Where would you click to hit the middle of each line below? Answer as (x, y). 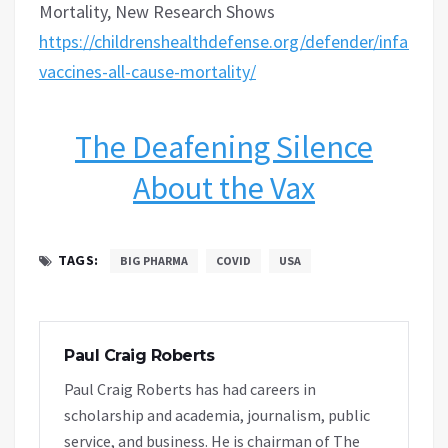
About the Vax (224, 187)
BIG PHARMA (153, 260)
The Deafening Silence (224, 146)
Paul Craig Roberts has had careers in (190, 388)
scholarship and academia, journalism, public (217, 414)
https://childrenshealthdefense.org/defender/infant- (234, 41)
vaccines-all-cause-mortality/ (147, 71)
